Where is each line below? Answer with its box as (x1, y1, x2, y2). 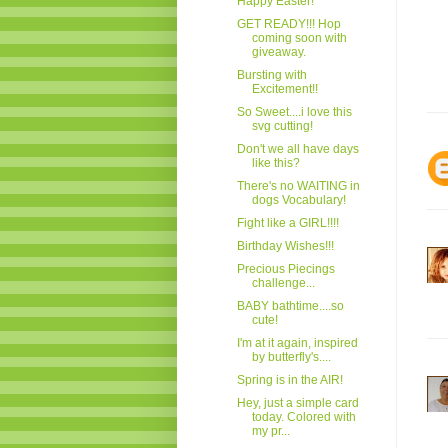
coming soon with (251, 30, 347, 45)
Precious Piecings (236, 261, 335, 276)
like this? (251, 155, 300, 170)
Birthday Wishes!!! (236, 238, 334, 253)
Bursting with (236, 67, 307, 82)
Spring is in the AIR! (236, 372, 343, 387)
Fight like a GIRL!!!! (236, 215, 339, 230)
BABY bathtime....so (236, 298, 344, 313)
